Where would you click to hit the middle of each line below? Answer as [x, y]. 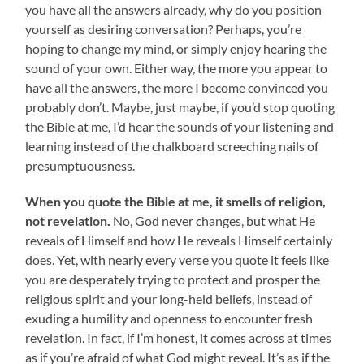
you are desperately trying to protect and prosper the [173, 279]
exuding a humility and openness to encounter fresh [169, 318]
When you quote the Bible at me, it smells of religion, [176, 201]
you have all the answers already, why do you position [174, 10]
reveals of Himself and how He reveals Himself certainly [179, 240]
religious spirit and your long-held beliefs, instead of [169, 299]
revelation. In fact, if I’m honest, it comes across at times [179, 338]
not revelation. [69, 221]
